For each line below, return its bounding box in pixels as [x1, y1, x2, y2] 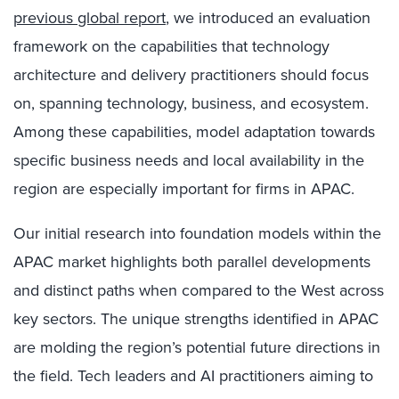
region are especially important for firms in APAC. [13, 177, 354, 200]
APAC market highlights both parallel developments [13, 250, 370, 273]
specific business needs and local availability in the [13, 149, 364, 172]
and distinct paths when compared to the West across [13, 279, 384, 302]
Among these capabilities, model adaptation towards [13, 120, 375, 143]
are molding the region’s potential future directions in [13, 336, 380, 359]
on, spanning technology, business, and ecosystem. [13, 92, 369, 115]
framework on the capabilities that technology [13, 35, 330, 58]
